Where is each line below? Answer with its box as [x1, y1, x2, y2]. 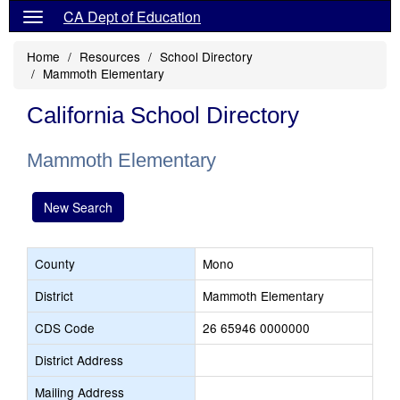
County [35, 254, 75, 272]
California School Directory [27, 102, 299, 129]
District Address [35, 351, 123, 369]
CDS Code [35, 319, 95, 337]
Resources [79, 47, 140, 65]
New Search [44, 198, 112, 216]
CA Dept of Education [63, 6, 201, 27]
